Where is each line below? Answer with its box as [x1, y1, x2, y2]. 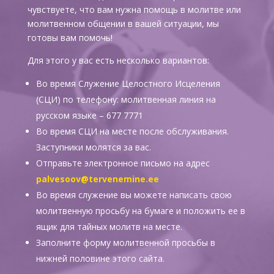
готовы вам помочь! [27, 32, 113, 43]
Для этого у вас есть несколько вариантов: [27, 54, 209, 66]
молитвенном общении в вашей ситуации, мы [27, 18, 219, 29]
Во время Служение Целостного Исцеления [35, 78, 220, 89]
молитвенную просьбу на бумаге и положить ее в [35, 205, 245, 217]
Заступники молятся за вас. [35, 141, 151, 153]
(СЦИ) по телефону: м [35, 94, 127, 105]
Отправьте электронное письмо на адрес [35, 157, 210, 169]
